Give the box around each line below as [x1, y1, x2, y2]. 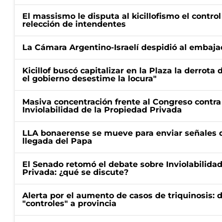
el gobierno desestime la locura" [22, 74, 157, 83]
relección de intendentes [22, 19, 126, 29]
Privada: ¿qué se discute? [22, 167, 128, 177]
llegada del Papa [22, 136, 92, 146]
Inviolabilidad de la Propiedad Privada [22, 105, 182, 114]
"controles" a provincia [22, 199, 116, 208]
